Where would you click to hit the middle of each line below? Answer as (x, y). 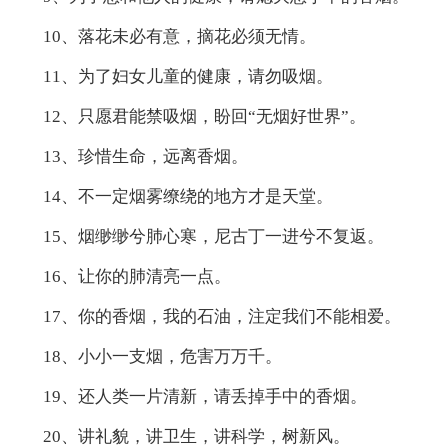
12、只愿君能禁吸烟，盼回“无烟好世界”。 (204, 116)
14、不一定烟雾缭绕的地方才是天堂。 (187, 196)
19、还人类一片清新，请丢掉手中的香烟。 (204, 396)
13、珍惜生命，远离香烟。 (145, 156)
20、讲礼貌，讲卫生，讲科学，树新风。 (196, 436)
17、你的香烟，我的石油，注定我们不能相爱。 (221, 316)
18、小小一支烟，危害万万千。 (162, 356)
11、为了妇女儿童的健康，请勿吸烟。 (187, 76)
